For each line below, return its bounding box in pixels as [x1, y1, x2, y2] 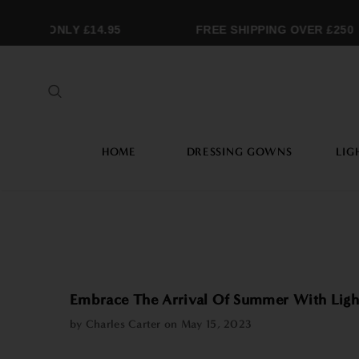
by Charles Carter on [70, 317, 181, 331]
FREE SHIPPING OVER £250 [185, 23, 344, 36]
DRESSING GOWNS [186, 145, 292, 159]
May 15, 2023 [180, 317, 252, 331]
